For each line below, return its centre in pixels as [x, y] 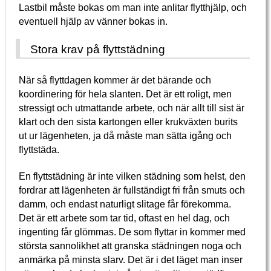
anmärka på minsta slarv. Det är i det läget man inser [131, 260]
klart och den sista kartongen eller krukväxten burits [129, 121]
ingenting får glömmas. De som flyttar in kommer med [132, 232]
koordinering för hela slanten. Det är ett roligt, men [126, 93]
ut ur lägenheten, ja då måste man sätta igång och [126, 135]
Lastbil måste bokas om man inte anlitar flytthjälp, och [133, 8]
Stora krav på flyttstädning [98, 49]
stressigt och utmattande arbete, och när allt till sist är [132, 107]
